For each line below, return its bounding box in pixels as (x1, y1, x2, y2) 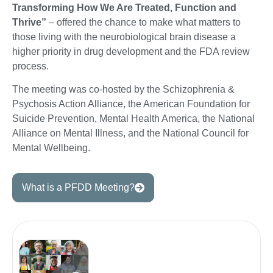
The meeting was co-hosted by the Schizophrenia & (12, 83, 235, 94)
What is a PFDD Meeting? (22, 182, 135, 193)
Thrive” (12, 16, 46, 27)
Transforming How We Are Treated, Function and (12, 2, 236, 13)
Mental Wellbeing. (12, 142, 90, 153)
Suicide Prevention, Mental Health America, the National (12, 113, 255, 124)
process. (12, 60, 49, 71)
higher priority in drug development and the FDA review (12, 46, 250, 57)
